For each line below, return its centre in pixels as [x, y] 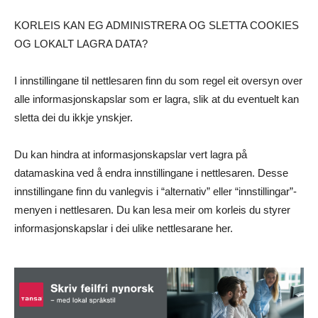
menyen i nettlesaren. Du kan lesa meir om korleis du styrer [152, 210]
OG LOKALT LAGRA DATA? [81, 44]
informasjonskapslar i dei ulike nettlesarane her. [124, 229]
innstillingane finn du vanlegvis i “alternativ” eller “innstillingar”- [155, 192]
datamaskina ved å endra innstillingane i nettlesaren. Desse [151, 173]
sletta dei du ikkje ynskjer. [73, 118]
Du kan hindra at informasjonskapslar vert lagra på [131, 155]
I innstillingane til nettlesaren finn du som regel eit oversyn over [158, 81]
